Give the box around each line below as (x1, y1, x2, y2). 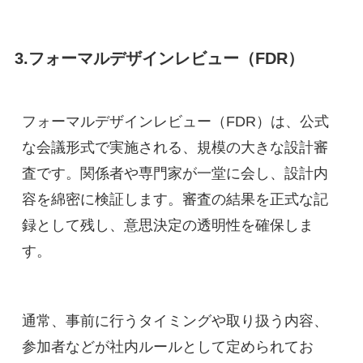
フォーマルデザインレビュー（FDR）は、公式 (21, 113, 329, 130)
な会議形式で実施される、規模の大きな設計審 (21, 139, 328, 156)
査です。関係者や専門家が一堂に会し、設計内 (21, 165, 328, 182)
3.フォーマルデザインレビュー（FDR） (14, 49, 304, 68)
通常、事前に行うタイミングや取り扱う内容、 (21, 313, 328, 330)
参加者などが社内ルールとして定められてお (21, 339, 314, 356)
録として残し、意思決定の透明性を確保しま (21, 217, 314, 234)
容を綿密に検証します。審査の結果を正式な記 (21, 191, 328, 208)
